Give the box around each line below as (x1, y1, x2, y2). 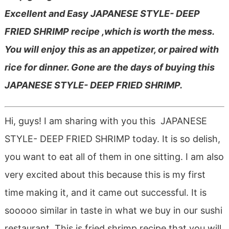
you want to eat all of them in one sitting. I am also (4, 151, 224, 162)
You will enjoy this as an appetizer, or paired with (4, 43, 219, 55)
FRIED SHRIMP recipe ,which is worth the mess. (4, 26, 214, 37)
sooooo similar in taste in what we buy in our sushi (4, 204, 222, 216)
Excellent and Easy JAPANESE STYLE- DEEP (4, 8, 200, 19)
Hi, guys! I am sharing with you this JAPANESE (4, 115, 207, 126)
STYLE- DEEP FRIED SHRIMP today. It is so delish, (4, 133, 220, 144)
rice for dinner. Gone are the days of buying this (4, 61, 215, 73)
